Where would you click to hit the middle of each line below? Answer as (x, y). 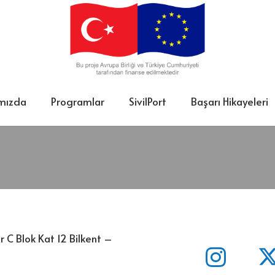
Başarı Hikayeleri (229, 101)
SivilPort (147, 101)
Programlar (77, 101)
